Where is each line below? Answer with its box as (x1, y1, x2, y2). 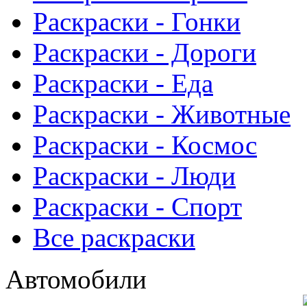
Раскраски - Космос (33, 130, 257, 160)
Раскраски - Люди (33, 160, 236, 191)
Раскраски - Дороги (33, 37, 256, 67)
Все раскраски (33, 222, 195, 252)
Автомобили (5, 264, 147, 294)
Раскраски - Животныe (33, 99, 291, 129)
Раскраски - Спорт (33, 191, 242, 221)
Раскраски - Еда (33, 68, 213, 98)
